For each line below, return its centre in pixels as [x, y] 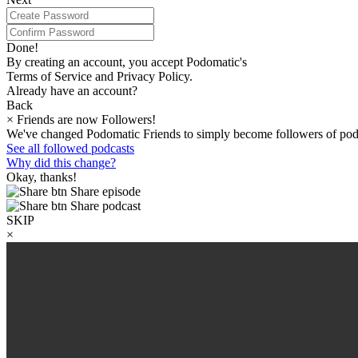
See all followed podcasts [70, 148]
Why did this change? [61, 163]
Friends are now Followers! [85, 119]
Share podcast [104, 206]
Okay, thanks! [42, 177]
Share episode [104, 191]
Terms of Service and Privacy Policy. [99, 76]
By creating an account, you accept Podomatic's [127, 62]
